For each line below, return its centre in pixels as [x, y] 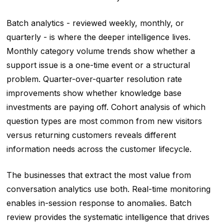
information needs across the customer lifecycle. [99, 149]
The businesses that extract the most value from [98, 175]
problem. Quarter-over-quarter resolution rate [94, 79]
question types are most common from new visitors [104, 121]
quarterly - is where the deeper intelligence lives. [98, 37]
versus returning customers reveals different [91, 135]
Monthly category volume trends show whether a [100, 51]
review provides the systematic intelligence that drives [108, 217]
